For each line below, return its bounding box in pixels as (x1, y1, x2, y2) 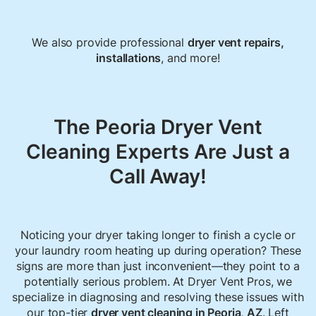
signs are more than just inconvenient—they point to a (16, 259, 300, 274)
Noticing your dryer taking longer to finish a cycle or (20, 228, 296, 243)
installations (96, 51, 162, 66)
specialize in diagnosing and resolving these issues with (12, 290, 304, 305)
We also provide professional (32, 35, 188, 50)
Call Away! (109, 164, 207, 189)
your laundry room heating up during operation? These (15, 243, 301, 258)
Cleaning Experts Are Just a (25, 140, 291, 164)
